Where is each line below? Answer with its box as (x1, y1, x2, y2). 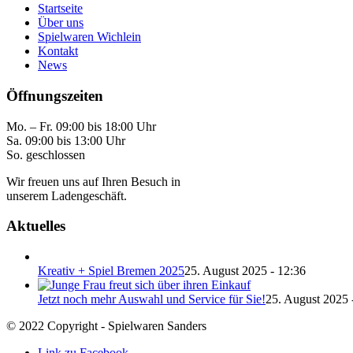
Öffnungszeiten (6, 87, 103, 104)
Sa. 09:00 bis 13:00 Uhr (6, 133, 125, 147)
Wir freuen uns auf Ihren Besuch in (6, 174, 180, 188)
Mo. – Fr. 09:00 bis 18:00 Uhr (6, 119, 156, 133)
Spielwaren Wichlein (38, 30, 141, 44)
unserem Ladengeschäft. (6, 188, 127, 203)
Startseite (38, 2, 83, 16)
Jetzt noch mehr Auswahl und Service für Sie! (38, 292, 266, 306)
